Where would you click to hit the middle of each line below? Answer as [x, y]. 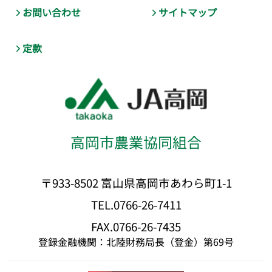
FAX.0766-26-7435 [136, 226]
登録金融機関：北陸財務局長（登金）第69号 [136, 241]
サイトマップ [188, 12]
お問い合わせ [52, 12]
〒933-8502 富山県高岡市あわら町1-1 [136, 183]
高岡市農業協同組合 [136, 142]
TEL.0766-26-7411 [136, 204]
